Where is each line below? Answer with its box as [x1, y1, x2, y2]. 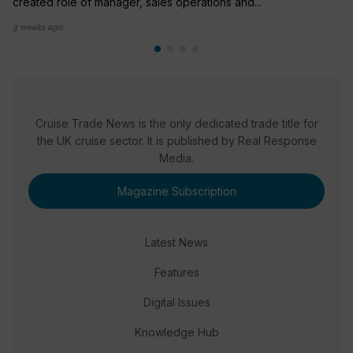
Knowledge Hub [134, 325, 219, 339]
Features [154, 265, 199, 279]
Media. [159, 150, 194, 165]
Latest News [145, 235, 208, 249]
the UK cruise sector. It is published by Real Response [36, 133, 317, 147]
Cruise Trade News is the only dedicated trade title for [35, 116, 318, 130]
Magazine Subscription [117, 184, 236, 198]
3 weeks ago [13, 20, 62, 32]
